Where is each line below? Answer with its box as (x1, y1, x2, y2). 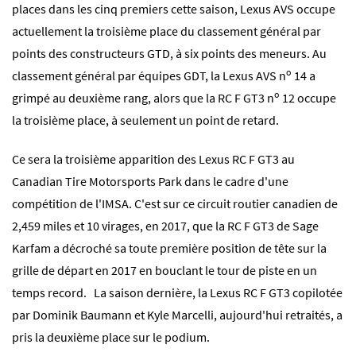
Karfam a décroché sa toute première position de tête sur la (12, 239, 327, 256)
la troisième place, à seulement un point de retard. (12, 111, 279, 128)
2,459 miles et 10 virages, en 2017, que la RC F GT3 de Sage (12, 217, 319, 234)
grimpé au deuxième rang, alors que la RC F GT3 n (12, 89, 274, 106)
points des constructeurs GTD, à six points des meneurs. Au (12, 44, 327, 61)
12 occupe (280, 89, 336, 106)
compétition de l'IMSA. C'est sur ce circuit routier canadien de (12, 195, 338, 211)
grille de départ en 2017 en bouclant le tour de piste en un (12, 261, 317, 278)
